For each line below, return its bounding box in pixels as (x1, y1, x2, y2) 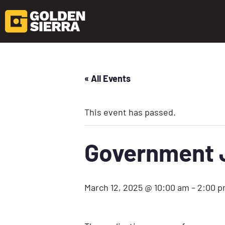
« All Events (84, 72, 131, 84)
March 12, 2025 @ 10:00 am (84, 181, 189, 193)
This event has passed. (84, 106, 176, 118)
